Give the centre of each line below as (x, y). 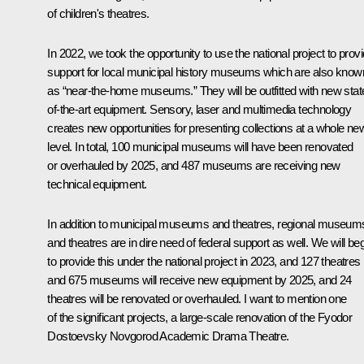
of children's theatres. (98, 13)
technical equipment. (97, 184)
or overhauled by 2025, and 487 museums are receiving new (194, 165)
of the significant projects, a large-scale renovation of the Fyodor (200, 317)
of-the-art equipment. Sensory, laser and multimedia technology (199, 109)
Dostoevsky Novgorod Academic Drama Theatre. (168, 336)
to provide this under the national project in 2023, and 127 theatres (204, 261)
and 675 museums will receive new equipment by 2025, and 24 (199, 279)
